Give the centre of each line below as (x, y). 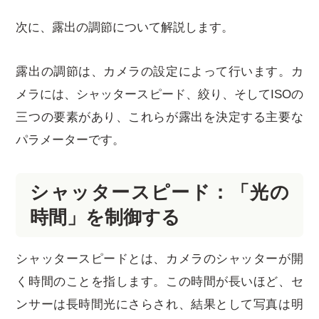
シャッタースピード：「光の (159, 192)
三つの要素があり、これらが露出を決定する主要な (159, 117)
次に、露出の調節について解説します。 (125, 27)
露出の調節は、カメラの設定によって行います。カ (159, 71)
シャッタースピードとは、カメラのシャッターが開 (159, 258)
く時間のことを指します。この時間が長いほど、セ (159, 281)
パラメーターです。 (70, 140)
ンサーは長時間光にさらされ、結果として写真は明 (159, 304)
